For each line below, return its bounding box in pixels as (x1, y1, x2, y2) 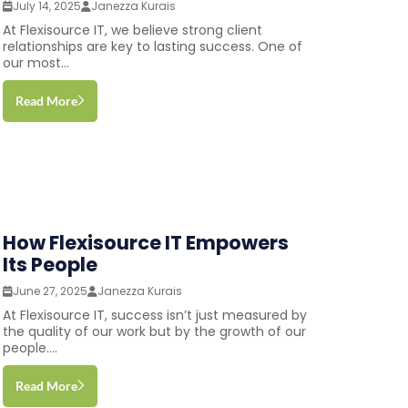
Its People (2, 250, 97, 278)
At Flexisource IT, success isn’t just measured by (2, 305, 307, 324)
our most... (2, 53, 69, 72)
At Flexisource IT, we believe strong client (2, 20, 262, 39)
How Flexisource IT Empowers (2, 229, 289, 256)
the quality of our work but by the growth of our (2, 321, 306, 341)
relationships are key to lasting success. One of (2, 36, 302, 56)
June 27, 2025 (12, 282, 87, 299)
